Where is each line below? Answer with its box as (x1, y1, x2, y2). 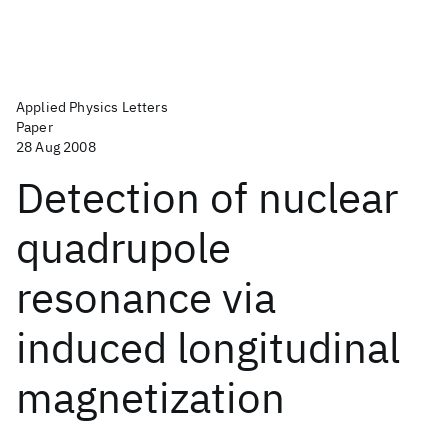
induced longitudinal (16, 320, 400, 375)
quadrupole (16, 220, 231, 275)
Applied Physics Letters (16, 98, 168, 116)
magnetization (16, 370, 285, 425)
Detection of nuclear (16, 170, 398, 225)
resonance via (16, 270, 276, 325)
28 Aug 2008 (16, 138, 96, 156)
